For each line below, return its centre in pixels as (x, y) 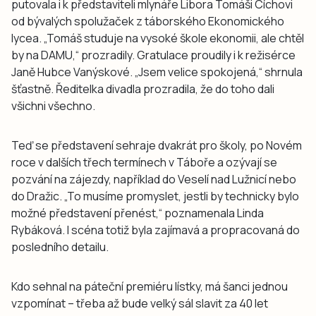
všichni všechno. (53, 105)
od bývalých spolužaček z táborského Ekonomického (148, 21)
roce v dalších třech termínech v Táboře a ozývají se (144, 162)
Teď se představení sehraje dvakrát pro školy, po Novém (157, 145)
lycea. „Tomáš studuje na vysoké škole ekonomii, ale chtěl (158, 38)
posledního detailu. (60, 247)
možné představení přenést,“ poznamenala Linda (138, 213)
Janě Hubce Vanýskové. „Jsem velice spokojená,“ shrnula (157, 72)
